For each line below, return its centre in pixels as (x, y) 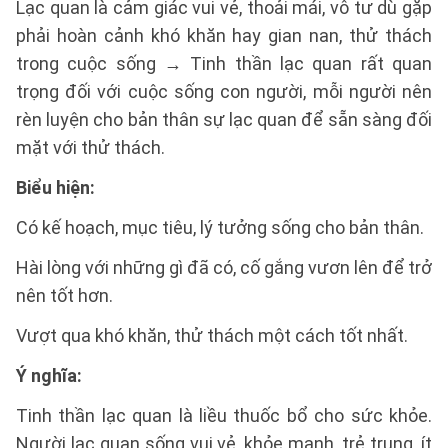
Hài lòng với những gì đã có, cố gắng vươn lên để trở (224, 267)
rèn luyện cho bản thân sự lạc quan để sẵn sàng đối (224, 119)
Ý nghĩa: (49, 375)
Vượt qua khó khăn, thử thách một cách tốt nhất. (212, 335)
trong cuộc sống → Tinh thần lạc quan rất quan (224, 63)
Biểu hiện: (55, 187)
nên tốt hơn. (64, 295)
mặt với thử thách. (90, 147)
